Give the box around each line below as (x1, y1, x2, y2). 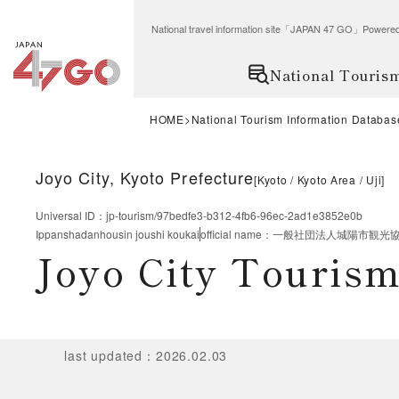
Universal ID (36, 208, 95, 223)
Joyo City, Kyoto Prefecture (36, 166, 255, 189)
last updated (64, 346, 143, 364)
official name (200, 226, 262, 241)
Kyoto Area (297, 172, 356, 187)
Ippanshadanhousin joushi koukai (36, 226, 199, 241)
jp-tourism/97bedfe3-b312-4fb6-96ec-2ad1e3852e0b (106, 208, 362, 223)
